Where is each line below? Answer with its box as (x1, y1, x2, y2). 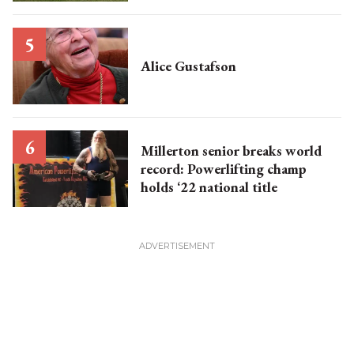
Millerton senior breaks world (140, 141, 322, 160)
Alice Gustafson (140, 57, 236, 76)
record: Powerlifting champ (140, 160, 307, 179)
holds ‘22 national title (140, 178, 277, 197)
